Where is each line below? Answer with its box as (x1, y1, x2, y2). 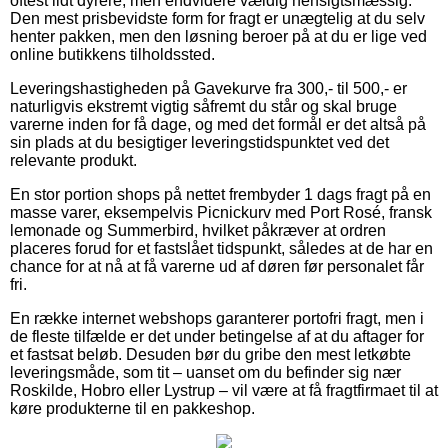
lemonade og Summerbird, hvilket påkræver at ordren (10, 221, 386, 239)
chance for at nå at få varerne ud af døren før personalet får (10, 257, 424, 275)
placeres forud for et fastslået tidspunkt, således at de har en (10, 239, 433, 257)
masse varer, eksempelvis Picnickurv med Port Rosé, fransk (10, 203, 432, 221)
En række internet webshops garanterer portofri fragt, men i (10, 309, 424, 327)
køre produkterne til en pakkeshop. (10, 399, 255, 417)
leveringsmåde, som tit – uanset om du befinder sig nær (10, 363, 401, 381)
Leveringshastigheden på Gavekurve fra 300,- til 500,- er (10, 79, 407, 97)
